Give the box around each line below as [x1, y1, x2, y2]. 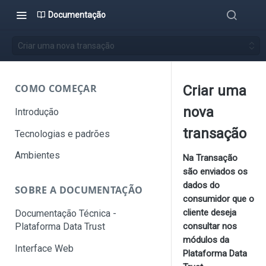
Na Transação [183, 153, 237, 163]
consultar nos [183, 221, 237, 232]
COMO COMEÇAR [15, 82, 97, 95]
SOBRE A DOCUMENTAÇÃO [15, 183, 143, 197]
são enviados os [183, 166, 248, 177]
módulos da [183, 235, 229, 245]
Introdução [15, 106, 59, 118]
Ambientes [15, 150, 60, 161]
